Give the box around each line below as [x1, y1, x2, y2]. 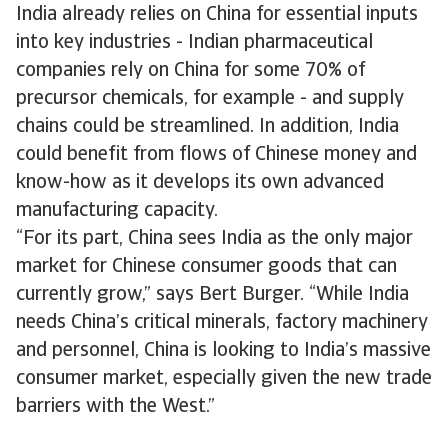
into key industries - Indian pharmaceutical [16, 33, 373, 53]
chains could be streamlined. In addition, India [16, 117, 399, 137]
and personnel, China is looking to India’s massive [16, 341, 431, 361]
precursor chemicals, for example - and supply [16, 89, 404, 109]
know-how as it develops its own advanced [16, 173, 384, 193]
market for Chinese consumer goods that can [16, 257, 397, 277]
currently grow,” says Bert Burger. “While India [16, 285, 409, 305]
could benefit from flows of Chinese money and [16, 145, 417, 165]
